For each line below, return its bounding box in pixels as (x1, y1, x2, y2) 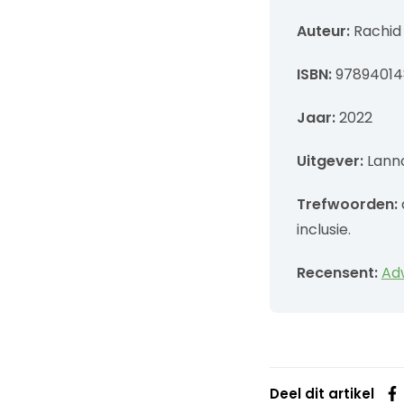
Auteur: (296, 21, 353, 42)
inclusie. (296, 219, 351, 241)
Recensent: (296, 262, 378, 284)
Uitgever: (296, 151, 367, 172)
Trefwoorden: (296, 194, 398, 216)
